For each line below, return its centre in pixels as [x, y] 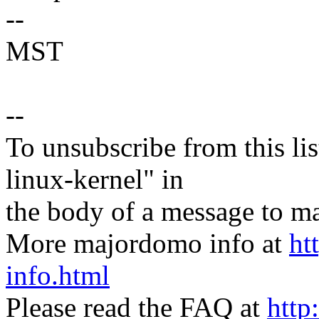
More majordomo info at [147, 244]
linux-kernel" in [95, 179]
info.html [58, 276]
